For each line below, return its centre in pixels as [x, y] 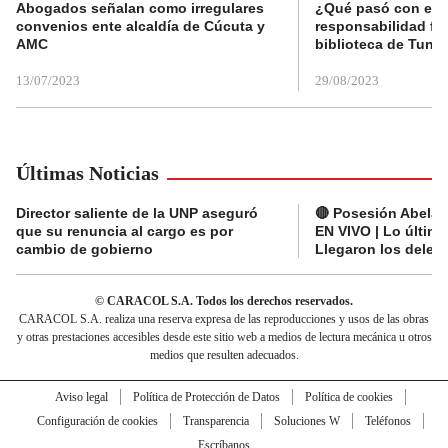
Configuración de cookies [97, 420]
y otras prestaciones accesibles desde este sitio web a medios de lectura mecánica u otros [224, 336]
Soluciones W [306, 420]
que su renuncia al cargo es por [124, 230]
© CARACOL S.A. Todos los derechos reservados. [224, 300]
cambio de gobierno [84, 248]
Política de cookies [348, 396]
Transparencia [215, 420]
